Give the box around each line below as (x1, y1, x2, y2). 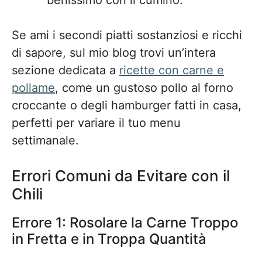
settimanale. (12, 133, 79, 147)
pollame (12, 81, 55, 95)
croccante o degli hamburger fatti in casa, (12, 98, 242, 112)
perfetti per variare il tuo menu (12, 116, 181, 130)
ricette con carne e (119, 63, 224, 77)
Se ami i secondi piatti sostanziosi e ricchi (12, 28, 242, 42)
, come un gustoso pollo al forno (55, 81, 233, 95)
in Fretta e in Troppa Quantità (12, 230, 206, 247)
